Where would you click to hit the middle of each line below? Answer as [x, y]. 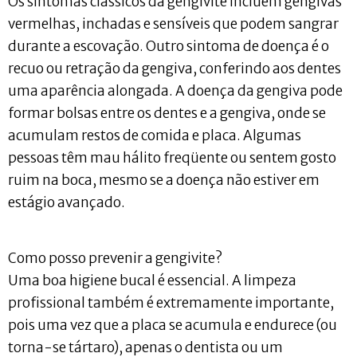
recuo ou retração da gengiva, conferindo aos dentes [175, 68]
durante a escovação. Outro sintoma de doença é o [169, 46]
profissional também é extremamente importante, [171, 303]
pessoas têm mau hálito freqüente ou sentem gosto [172, 157]
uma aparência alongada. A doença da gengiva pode [175, 90]
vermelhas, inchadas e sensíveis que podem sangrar [173, 24]
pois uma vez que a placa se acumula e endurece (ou [173, 326]
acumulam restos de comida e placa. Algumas [155, 135]
